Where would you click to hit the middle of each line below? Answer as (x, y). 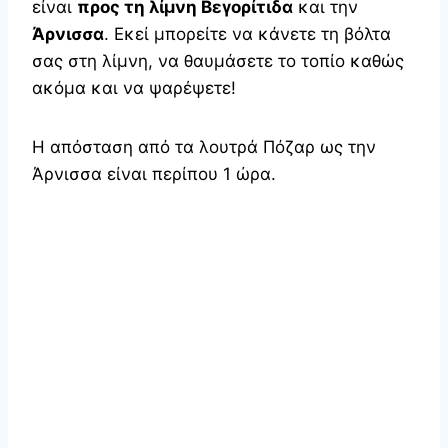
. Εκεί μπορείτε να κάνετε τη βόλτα (247, 33)
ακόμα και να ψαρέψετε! (134, 87)
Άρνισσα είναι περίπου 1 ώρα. (154, 173)
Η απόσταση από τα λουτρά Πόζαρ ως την (204, 146)
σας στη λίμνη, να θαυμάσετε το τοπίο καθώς (218, 60)
